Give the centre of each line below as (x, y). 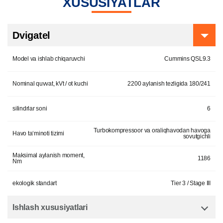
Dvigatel (32, 36)
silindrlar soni (30, 109)
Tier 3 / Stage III (191, 183)
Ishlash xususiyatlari (50, 208)
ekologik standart (35, 183)
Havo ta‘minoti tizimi (38, 134)
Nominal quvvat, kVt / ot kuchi (50, 84)
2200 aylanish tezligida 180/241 (169, 84)
